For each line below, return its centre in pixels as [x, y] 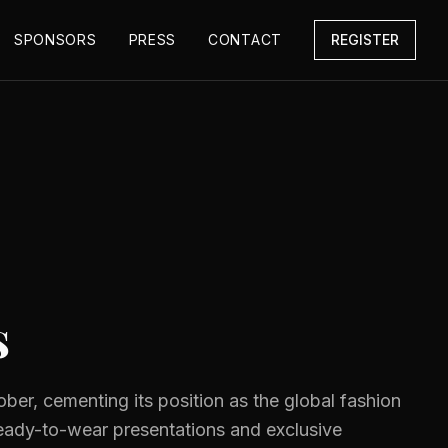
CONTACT [245, 39]
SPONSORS [55, 39]
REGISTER [365, 39]
